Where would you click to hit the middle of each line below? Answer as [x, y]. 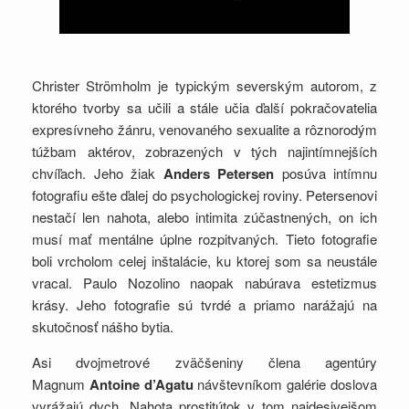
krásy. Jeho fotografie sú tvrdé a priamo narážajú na [204, 304]
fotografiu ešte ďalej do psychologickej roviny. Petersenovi [204, 194]
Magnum [61, 383]
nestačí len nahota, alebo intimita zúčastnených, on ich [204, 216]
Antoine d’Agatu [141, 384]
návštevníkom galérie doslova [285, 383]
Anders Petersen [218, 173]
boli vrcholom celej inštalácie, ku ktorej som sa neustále [204, 260]
